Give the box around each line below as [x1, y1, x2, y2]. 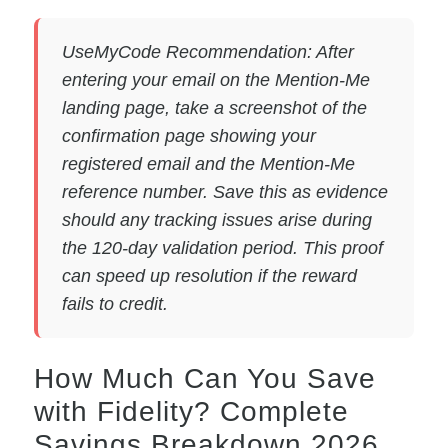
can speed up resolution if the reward [61, 265, 357, 286]
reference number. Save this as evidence [61, 181, 388, 202]
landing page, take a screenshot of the [61, 97, 367, 118]
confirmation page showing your [61, 125, 316, 146]
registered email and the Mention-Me [61, 153, 355, 174]
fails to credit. [61, 293, 168, 314]
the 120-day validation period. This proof [61, 237, 383, 258]
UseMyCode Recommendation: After [61, 41, 354, 62]
